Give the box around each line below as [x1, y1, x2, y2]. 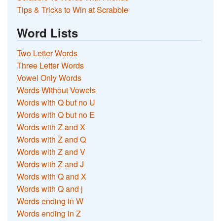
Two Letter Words [17, 47, 78, 59]
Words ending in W [17, 195, 84, 207]
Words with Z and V [17, 146, 86, 157]
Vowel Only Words [17, 72, 82, 83]
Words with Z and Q [17, 133, 86, 145]
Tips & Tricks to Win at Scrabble [17, 3, 129, 15]
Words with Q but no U [17, 96, 96, 108]
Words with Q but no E [17, 109, 95, 120]
